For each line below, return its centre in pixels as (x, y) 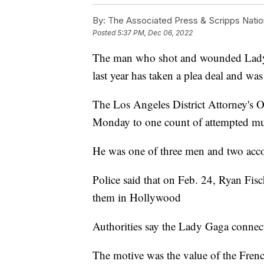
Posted (105, 33)
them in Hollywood (137, 197)
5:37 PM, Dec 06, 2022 (155, 33)
